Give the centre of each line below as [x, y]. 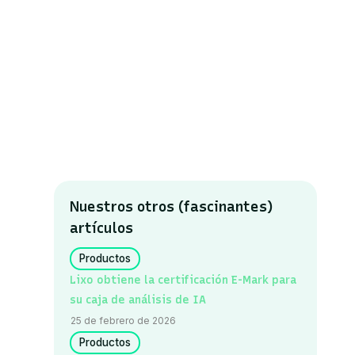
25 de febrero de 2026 [124, 320]
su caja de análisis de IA [138, 300]
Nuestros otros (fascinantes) [172, 206]
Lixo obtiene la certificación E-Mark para [183, 280]
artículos [102, 228]
